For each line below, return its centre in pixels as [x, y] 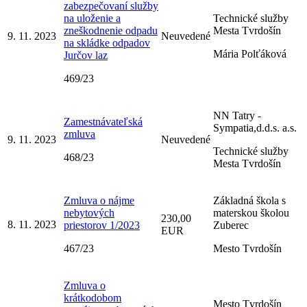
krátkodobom [93, 297]
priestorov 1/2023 [102, 225]
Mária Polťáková [250, 53]
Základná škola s [249, 200]
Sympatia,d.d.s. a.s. [255, 127]
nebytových [89, 212]
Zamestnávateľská [103, 121]
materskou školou [251, 212]
